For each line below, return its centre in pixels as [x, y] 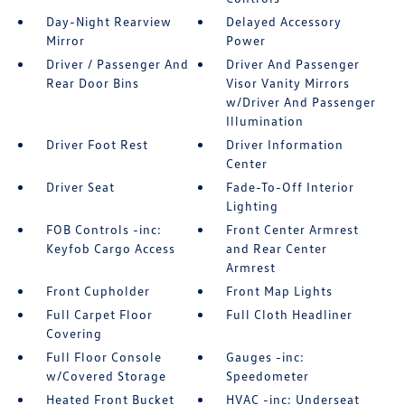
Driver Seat [80, 187]
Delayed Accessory [284, 22]
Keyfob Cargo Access [110, 249]
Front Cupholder [98, 291]
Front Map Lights [280, 291]
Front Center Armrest [293, 230]
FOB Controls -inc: [104, 230]
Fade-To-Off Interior [291, 187]
